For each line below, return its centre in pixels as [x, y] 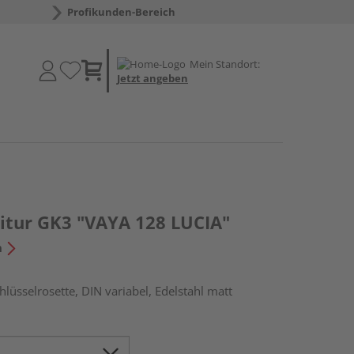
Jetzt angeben [153, 78]
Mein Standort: [225, 64]
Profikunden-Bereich [121, 12]
